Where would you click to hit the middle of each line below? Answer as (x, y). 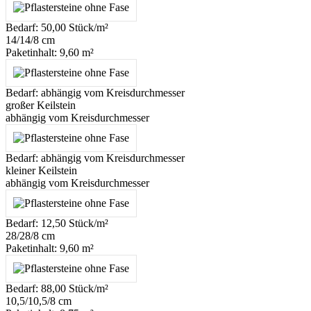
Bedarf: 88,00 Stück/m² (57, 289)
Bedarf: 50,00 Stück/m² (57, 28)
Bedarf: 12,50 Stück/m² (57, 224)
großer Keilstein (41, 106)
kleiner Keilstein (41, 171)
